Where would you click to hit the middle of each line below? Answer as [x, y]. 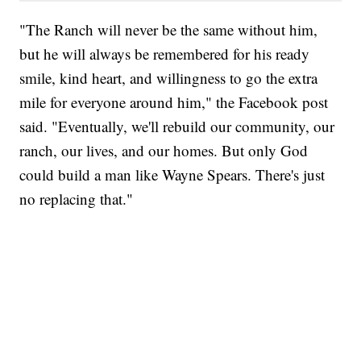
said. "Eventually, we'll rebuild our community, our [177, 126]
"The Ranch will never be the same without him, [169, 29]
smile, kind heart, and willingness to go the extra [169, 77]
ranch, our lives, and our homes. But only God [164, 150]
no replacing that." [77, 198]
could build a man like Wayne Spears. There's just [172, 174]
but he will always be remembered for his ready [165, 53]
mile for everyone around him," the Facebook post [174, 102]
